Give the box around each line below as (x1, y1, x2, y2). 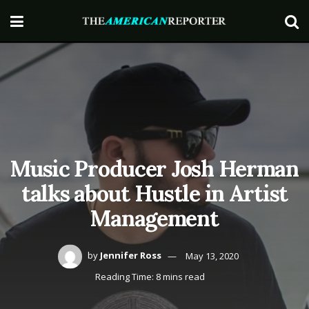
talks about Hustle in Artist (21, 179, 288, 208)
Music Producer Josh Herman (10, 154, 299, 183)
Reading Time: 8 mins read (95, 270, 205, 283)
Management (90, 203, 219, 232)
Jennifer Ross (99, 249, 161, 262)
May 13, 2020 (185, 249, 239, 262)
